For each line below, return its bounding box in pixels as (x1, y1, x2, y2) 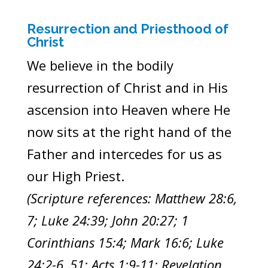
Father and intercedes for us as (26, 145, 222, 163)
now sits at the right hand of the (26, 123, 232, 141)
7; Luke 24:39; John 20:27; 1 (26, 211, 188, 230)
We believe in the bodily (26, 56, 173, 75)
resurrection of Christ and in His (26, 78, 228, 97)
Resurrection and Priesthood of (26, 21, 229, 37)
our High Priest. (26, 167, 124, 185)
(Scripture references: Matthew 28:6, (26, 189, 237, 208)
